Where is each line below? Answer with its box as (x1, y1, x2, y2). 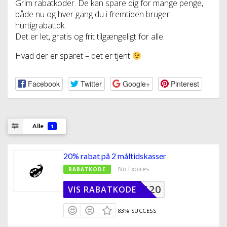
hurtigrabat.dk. (15, 20, 66, 31)
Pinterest (170, 78, 199, 89)
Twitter (80, 78, 102, 89)
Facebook (27, 78, 60, 89)
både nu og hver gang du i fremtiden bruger (15, 9, 170, 20)
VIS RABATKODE (68, 183, 136, 195)
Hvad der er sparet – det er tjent (15, 50, 132, 62)
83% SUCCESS (118, 206, 157, 214)
